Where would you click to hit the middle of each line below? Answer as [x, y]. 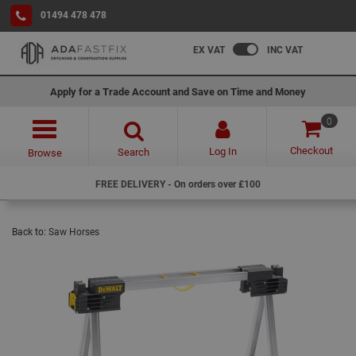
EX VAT [209, 49]
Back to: [30, 231]
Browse [44, 153]
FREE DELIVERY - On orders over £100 [178, 184]
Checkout [311, 150]
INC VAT [285, 49]
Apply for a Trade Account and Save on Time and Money [178, 91]
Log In [222, 151]
